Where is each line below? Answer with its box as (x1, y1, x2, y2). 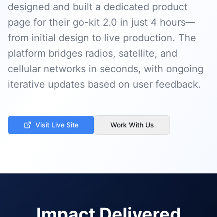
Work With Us (110, 121, 154, 129)
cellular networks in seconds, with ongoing (8, 63, 203, 75)
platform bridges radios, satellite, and (8, 47, 177, 59)
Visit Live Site (35, 121, 78, 129)
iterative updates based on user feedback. (8, 78, 201, 90)
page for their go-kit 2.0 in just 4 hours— (8, 16, 195, 28)
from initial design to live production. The (8, 32, 196, 44)
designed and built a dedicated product (8, 1, 187, 13)
